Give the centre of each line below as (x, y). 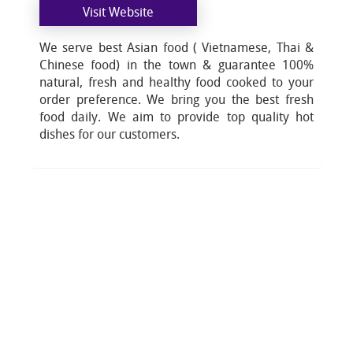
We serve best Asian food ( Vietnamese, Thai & (176, 47)
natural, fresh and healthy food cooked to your (176, 82)
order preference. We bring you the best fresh (176, 99)
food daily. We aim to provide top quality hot (176, 117)
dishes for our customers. (110, 134)
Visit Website (118, 12)
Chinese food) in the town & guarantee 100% (176, 65)
